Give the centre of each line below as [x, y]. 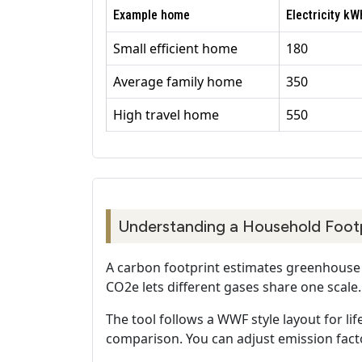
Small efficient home [175, 49]
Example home [152, 15]
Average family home [178, 82]
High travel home [166, 115]
